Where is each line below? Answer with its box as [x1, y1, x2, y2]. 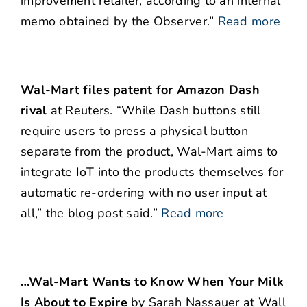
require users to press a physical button [21, 123, 248, 140]
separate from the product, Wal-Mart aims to [21, 143, 278, 160]
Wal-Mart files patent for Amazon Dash [21, 82, 260, 99]
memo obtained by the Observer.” [21, 13, 218, 30]
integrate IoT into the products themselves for [21, 164, 284, 181]
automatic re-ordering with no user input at [21, 184, 267, 201]
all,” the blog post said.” [21, 205, 158, 222]
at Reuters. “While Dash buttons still [47, 102, 261, 119]
